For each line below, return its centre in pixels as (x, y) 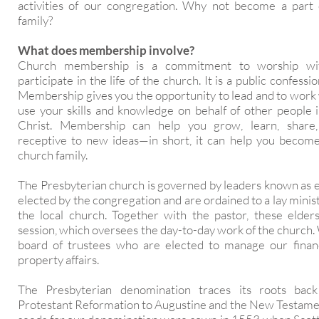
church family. (54, 155)
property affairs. (59, 260)
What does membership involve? (107, 50)
